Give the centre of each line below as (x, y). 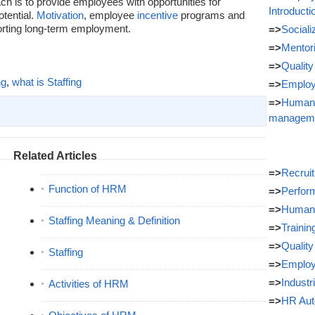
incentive (157, 15)
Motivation (60, 15)
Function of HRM (88, 189)
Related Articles (55, 156)
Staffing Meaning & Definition (114, 220)
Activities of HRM (89, 284)
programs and (211, 15)
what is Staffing (47, 82)
